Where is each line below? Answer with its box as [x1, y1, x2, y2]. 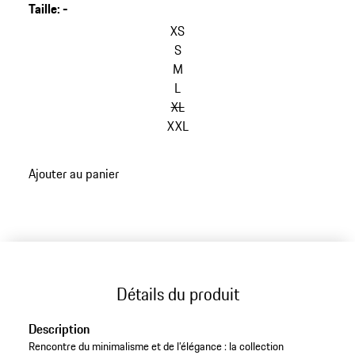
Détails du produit [116, 281, 239, 307]
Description [28, 319, 90, 339]
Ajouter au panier [28, 163, 119, 183]
